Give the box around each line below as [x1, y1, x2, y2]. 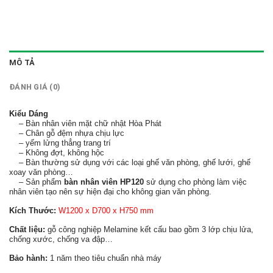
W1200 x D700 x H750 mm [58, 205, 154, 215]
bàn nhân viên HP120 [64, 177, 144, 186]
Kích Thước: [9, 205, 56, 215]
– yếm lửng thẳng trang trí [9, 138, 111, 147]
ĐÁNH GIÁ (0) [9, 82, 61, 91]
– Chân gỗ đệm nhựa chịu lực [9, 128, 124, 138]
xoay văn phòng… [9, 167, 73, 177]
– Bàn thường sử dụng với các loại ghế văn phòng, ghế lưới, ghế [9, 157, 250, 167]
